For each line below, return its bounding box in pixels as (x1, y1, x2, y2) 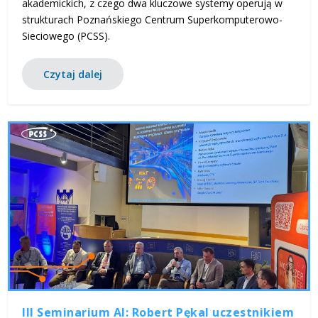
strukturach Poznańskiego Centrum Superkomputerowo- (22, 12, 283, 26)
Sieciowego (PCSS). (22, 28, 111, 43)
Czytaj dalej (43, 67, 103, 81)
